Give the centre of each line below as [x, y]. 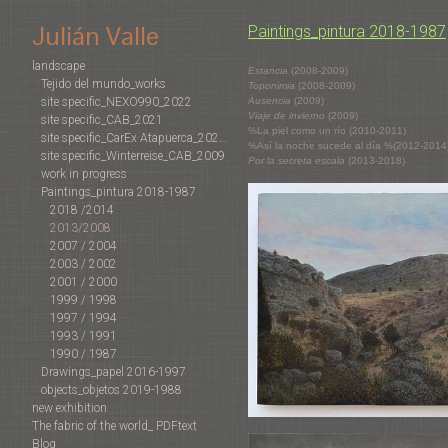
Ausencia [269, 100]
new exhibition [69, 408]
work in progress [84, 174]
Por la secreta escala [296, 160]
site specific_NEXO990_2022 [116, 102]
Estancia [268, 70]
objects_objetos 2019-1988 [111, 390]
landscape [58, 66]
